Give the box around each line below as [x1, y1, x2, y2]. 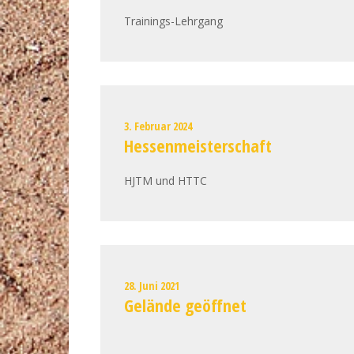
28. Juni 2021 [124, 277, 179, 293]
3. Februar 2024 [124, 118, 192, 134]
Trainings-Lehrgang [124, 13, 223, 28]
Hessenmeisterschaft [124, 133, 272, 157]
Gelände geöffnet [124, 292, 247, 317]
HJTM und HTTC [124, 172, 207, 188]
